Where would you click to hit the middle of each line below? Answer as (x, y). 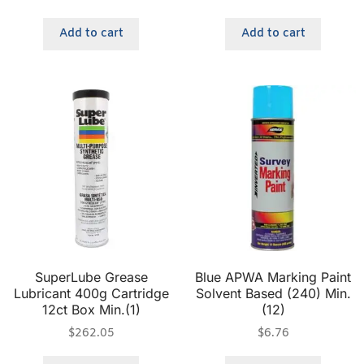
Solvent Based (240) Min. (273, 294)
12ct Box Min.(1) (91, 310)
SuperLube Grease (91, 277)
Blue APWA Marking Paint (273, 277)
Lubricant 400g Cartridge (91, 294)
